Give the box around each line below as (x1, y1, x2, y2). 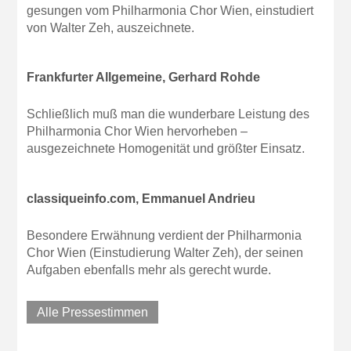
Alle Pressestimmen (37, 305, 149, 319)
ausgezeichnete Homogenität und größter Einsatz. (27, 142, 306, 156)
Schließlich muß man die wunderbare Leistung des (27, 107, 310, 121)
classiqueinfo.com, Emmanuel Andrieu (27, 191, 256, 205)
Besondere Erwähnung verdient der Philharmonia (27, 228, 302, 242)
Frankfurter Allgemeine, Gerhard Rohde (27, 71, 261, 85)
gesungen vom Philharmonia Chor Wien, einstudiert (27, 3, 314, 17)
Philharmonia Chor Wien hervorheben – (27, 125, 248, 139)
